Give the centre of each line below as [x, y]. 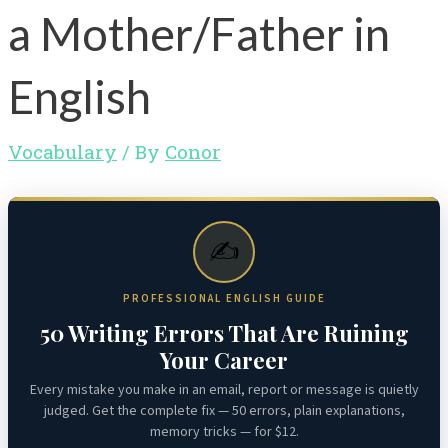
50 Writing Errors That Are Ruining [224, 332]
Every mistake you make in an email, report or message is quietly [224, 389]
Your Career [224, 359]
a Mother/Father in [199, 33]
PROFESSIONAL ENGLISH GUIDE [224, 298]
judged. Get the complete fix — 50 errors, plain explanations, [224, 410]
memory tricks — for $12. [224, 431]
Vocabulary [62, 151]
